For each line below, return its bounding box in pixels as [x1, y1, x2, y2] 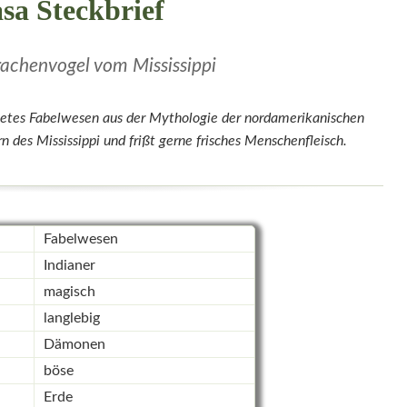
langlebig [43, 311, 100, 326]
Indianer [43, 258, 95, 273]
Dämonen [43, 337, 105, 352]
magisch [43, 284, 95, 300]
